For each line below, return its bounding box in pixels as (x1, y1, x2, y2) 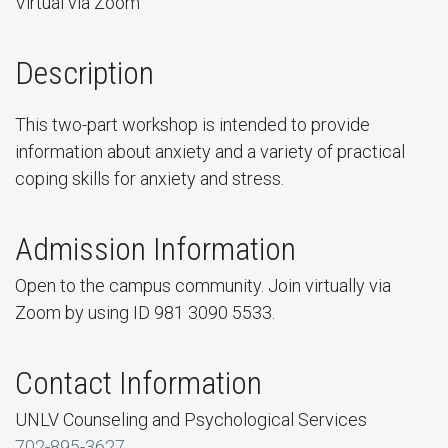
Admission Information (15, 230, 296, 268)
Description (15, 54, 154, 92)
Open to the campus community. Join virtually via (15, 275, 391, 296)
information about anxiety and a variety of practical (15, 141, 405, 162)
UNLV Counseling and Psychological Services (15, 409, 367, 430)
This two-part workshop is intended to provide (15, 114, 370, 135)
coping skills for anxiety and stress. (15, 168, 284, 189)
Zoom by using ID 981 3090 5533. (15, 302, 275, 323)
